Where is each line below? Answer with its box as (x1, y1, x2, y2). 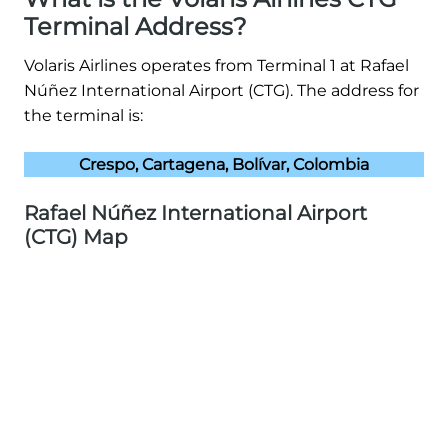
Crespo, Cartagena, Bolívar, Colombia (79, 154, 369, 174)
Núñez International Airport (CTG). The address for (24, 80, 419, 100)
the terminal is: (24, 105, 143, 125)
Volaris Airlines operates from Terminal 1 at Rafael (24, 55, 409, 75)
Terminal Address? (24, 11, 247, 41)
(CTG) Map (24, 224, 128, 249)
